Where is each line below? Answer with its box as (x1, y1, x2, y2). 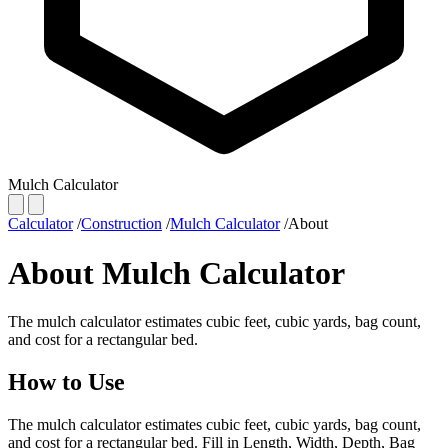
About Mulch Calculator (8, 254, 345, 291)
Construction (81, 215, 162, 233)
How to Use (8, 368, 125, 395)
